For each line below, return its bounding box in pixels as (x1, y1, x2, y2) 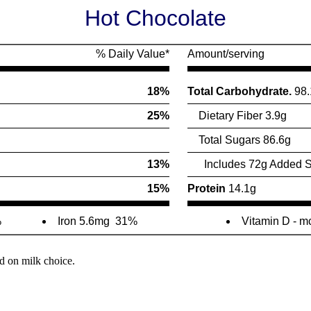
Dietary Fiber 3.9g (187, 110, 287, 121)
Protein (187, 183, 228, 194)
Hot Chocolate (85, 6, 226, 31)
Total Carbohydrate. (187, 85, 294, 97)
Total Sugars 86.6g (187, 134, 291, 146)
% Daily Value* (95, 48, 169, 60)
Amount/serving (187, 48, 264, 60)
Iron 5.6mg (57, 215, 110, 227)
